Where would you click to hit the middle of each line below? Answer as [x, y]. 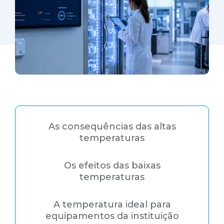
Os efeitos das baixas [112, 165]
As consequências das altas [112, 126]
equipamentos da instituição [112, 216]
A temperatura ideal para [112, 204]
